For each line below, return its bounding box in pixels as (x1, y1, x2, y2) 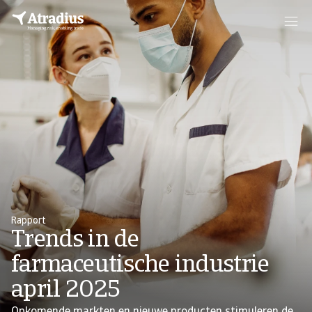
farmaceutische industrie (11, 253, 270, 278)
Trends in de (11, 228, 139, 253)
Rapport (11, 216, 46, 226)
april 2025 (11, 279, 120, 303)
